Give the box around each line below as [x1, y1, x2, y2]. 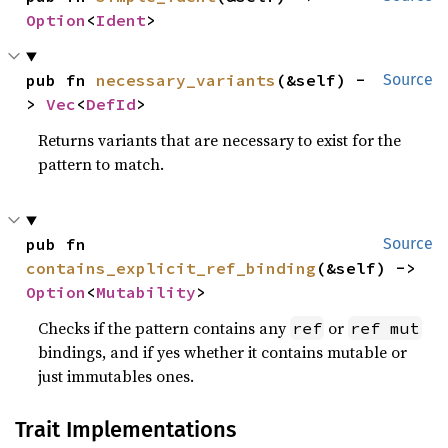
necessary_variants [96, 70, 277, 91]
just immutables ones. [38, 365, 195, 388]
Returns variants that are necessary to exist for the [38, 129, 402, 152]
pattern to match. [38, 153, 165, 176]
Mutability [96, 282, 197, 303]
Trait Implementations [15, 416, 236, 444]
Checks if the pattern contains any [38, 317, 291, 340]
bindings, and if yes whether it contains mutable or [38, 341, 408, 364]
